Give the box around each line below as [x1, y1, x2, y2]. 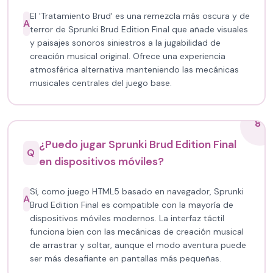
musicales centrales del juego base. [30, 77, 172, 88]
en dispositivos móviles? [38, 154, 164, 169]
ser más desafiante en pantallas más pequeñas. [30, 253, 221, 264]
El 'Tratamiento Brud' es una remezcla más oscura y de [30, 10, 250, 21]
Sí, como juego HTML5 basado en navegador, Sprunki [30, 186, 244, 197]
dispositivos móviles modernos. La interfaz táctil [30, 213, 224, 224]
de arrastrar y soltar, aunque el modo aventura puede [30, 239, 246, 250]
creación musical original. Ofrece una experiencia [30, 51, 225, 62]
